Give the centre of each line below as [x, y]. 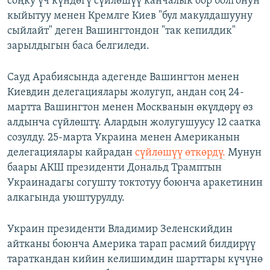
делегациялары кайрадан [71, 153]
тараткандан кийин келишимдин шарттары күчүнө [135, 260]
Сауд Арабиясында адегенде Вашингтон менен [123, 78]
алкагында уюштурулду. [66, 198]
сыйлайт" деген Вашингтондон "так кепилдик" [121, 31]
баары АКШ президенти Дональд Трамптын [115, 168]
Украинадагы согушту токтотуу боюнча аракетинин [135, 183]
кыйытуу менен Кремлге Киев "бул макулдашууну [130, 16]
